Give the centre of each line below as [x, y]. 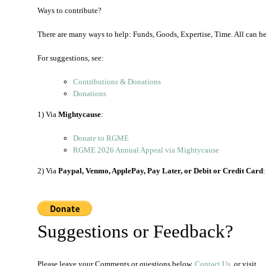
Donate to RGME [101, 138]
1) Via [48, 114]
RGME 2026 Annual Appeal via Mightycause [146, 150]
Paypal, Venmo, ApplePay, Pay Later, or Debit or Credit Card [160, 171]
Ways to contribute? [69, 10]
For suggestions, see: [71, 58]
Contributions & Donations [117, 82]
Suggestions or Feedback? [135, 231]
